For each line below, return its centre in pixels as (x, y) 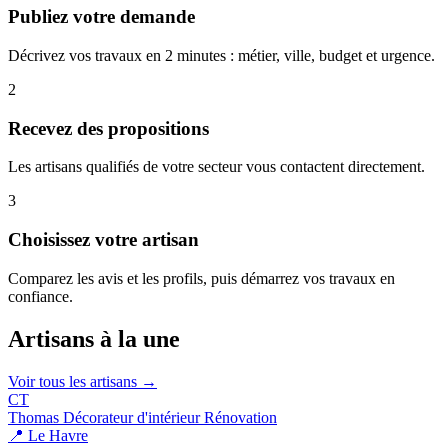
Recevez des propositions (108, 128)
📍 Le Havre (48, 435)
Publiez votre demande (101, 17)
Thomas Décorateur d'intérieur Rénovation (142, 417)
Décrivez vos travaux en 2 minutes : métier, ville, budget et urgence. (221, 55)
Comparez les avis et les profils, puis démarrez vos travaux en (201, 278)
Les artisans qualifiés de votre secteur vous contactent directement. (216, 167)
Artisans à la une (94, 338)
